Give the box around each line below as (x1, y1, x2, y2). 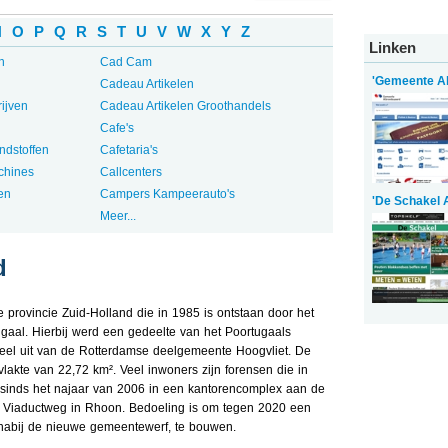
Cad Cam (99, 55, 152, 69)
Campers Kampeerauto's (99, 187, 235, 201)
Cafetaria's (99, 143, 158, 157)
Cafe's (99, 121, 134, 135)
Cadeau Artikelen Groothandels (99, 99, 271, 113)
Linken (368, 39, 416, 56)
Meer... (99, 209, 136, 223)
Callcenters (99, 165, 162, 179)
